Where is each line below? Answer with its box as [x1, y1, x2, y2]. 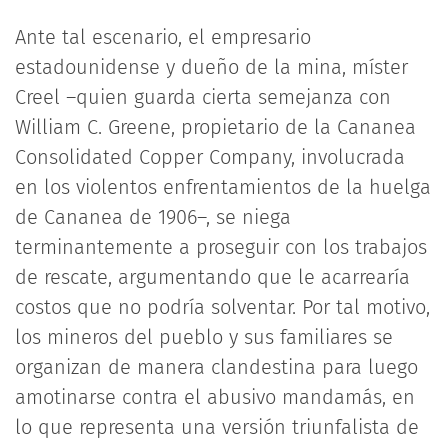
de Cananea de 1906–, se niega [15, 205, 291, 229]
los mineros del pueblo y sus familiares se [15, 325, 393, 349]
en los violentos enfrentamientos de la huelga [15, 175, 431, 199]
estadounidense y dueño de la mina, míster [15, 55, 408, 79]
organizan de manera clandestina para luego [15, 355, 418, 379]
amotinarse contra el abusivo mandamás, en [15, 385, 415, 409]
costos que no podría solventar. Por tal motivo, [15, 295, 430, 319]
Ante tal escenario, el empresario [15, 25, 311, 49]
